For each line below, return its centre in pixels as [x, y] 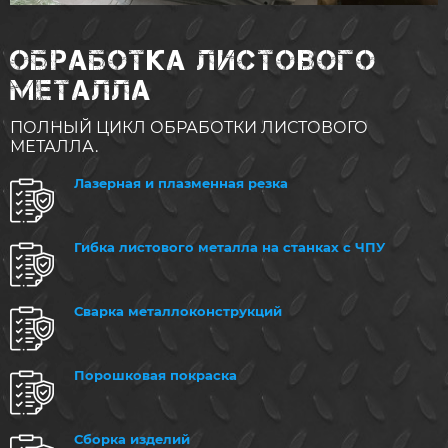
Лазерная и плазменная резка [181, 183]
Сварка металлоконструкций [178, 311]
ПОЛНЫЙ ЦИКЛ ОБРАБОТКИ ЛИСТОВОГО [189, 128]
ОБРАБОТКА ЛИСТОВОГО [193, 61]
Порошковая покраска [155, 375]
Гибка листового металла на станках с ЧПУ [229, 247]
